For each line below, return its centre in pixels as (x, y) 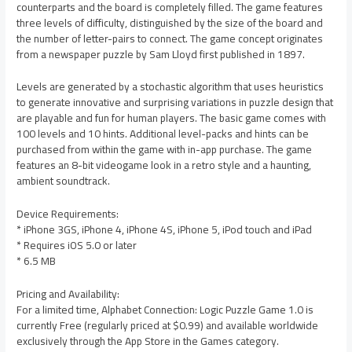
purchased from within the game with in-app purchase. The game (165, 150)
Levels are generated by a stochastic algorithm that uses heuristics (170, 87)
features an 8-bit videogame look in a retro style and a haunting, (164, 165)
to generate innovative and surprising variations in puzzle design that (175, 103)
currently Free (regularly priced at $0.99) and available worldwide (168, 326)
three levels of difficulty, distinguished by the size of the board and (170, 22)
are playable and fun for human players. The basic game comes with (172, 118)
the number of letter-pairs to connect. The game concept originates (170, 38)
